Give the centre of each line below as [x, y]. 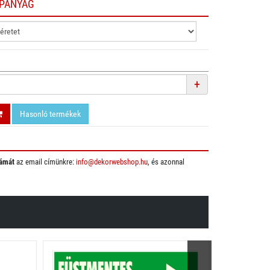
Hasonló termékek [50, 114]
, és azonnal [166, 162]
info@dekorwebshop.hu [111, 162]
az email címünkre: [45, 162]
